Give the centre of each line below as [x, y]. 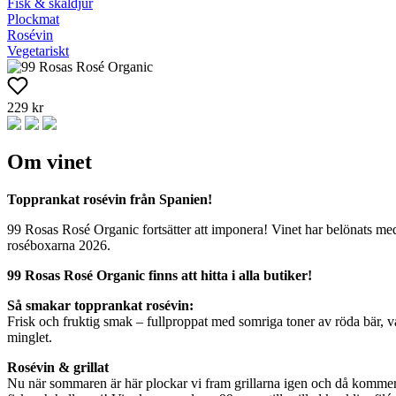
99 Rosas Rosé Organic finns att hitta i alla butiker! [160, 276]
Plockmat [33, 19]
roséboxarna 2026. [59, 246]
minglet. [30, 338]
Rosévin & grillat [58, 368]
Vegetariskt [38, 50]
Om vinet [49, 162]
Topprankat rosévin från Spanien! [110, 200]
